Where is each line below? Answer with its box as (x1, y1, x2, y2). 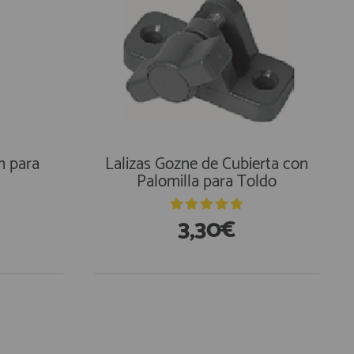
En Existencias (122, 297, 196, 310)
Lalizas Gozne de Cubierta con (105, 151, 309, 178)
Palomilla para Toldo (137, 168, 277, 195)
